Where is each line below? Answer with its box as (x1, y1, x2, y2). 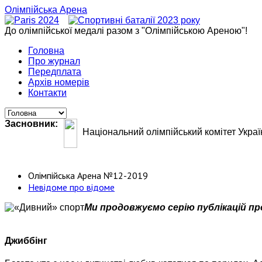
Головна (28, 46, 64, 56)
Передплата (28, 67, 81, 77)
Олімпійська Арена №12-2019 (28, 169, 148, 181)
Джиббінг (5, 235, 47, 246)
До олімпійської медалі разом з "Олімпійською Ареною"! (5, 26, 247, 36)
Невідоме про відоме (28, 181, 115, 193)
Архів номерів (28, 77, 89, 87)
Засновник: (5, 119, 58, 129)
